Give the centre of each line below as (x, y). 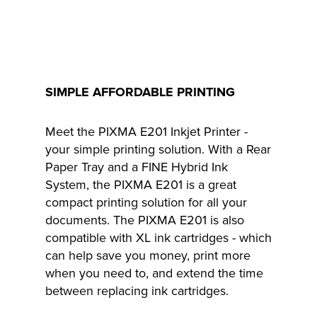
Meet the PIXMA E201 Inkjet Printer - (146, 132)
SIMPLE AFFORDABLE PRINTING (140, 92)
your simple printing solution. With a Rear (158, 149)
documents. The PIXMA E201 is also (145, 220)
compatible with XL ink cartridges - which (158, 238)
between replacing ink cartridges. (137, 291)
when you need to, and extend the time (154, 273)
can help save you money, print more (148, 255)
